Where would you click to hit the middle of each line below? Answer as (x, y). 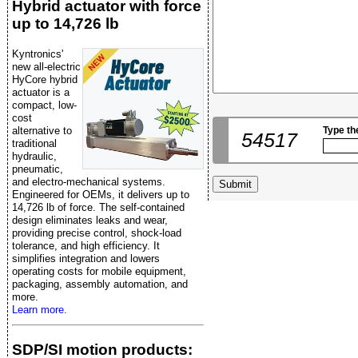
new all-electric (46, 67)
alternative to (42, 131)
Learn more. (40, 310)
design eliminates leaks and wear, (90, 221)
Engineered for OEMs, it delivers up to (101, 195)
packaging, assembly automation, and (100, 284)
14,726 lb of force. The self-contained (98, 208)
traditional (34, 144)
